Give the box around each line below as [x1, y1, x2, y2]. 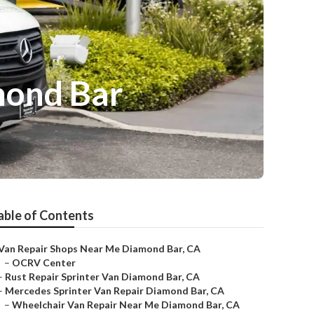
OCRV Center [12, 257, 76, 268]
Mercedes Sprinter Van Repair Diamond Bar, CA [5, 285, 224, 296]
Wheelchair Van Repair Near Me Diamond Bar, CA [12, 299, 240, 310]
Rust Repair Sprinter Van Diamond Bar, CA [5, 271, 200, 282]
